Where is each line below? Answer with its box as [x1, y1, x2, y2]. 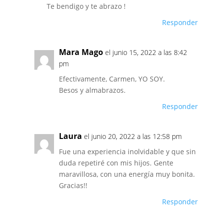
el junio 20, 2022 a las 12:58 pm [83, 132, 182, 141]
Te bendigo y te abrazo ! [46, 1, 126, 11]
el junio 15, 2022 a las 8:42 [105, 48, 187, 57]
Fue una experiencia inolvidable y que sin [58, 147, 196, 156]
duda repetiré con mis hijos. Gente [58, 158, 173, 167]
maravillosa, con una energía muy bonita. [58, 169, 195, 179]
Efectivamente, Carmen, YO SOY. [58, 74, 165, 83]
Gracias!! [58, 181, 87, 190]
